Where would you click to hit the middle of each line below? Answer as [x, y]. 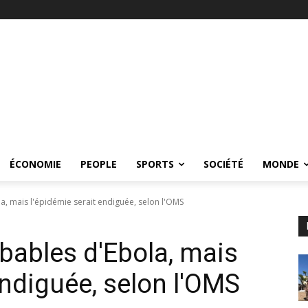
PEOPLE [99, 164]
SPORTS [155, 164]
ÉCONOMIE [35, 164]
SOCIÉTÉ [223, 164]
